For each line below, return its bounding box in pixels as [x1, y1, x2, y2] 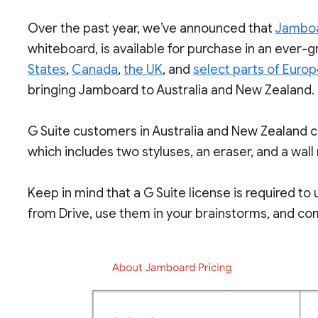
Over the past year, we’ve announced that [28, 21, 275, 36]
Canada [72, 62, 119, 77]
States [28, 62, 67, 77]
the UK [124, 62, 163, 77]
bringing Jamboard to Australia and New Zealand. [28, 82, 315, 98]
